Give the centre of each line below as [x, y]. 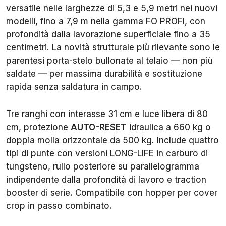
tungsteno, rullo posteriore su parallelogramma [103, 166]
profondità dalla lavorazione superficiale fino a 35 [108, 34]
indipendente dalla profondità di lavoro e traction [106, 179]
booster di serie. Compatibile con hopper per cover [112, 192]
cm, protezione [38, 127]
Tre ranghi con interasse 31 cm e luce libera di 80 [107, 114]
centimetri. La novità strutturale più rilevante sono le [113, 47]
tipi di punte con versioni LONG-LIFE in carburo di [107, 153]
